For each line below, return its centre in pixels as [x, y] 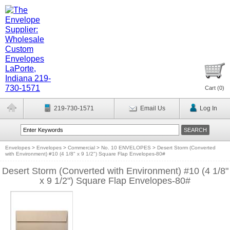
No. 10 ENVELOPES [126, 148]
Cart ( [212, 88]
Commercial [81, 148]
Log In [208, 108]
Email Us [152, 108]
